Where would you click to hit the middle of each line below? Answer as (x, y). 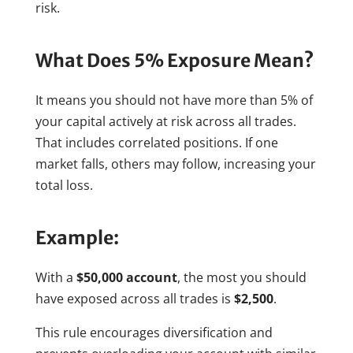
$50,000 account (126, 277)
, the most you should (242, 277)
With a (56, 277)
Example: (77, 237)
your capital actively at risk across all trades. (165, 121)
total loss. (64, 185)
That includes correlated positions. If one (156, 142)
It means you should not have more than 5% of (174, 100)
